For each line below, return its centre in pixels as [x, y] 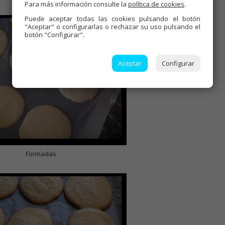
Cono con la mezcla [41, 7]
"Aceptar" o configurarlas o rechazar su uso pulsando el [113, 27]
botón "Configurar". [54, 35]
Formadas [41, 154]
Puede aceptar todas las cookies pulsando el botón [113, 19]
